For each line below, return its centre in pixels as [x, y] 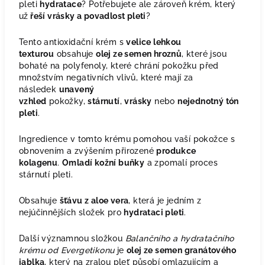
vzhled [33, 101]
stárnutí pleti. [47, 174]
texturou [37, 54]
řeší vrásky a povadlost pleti [87, 16]
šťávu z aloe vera [94, 201]
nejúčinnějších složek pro [72, 212]
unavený [77, 89]
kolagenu [38, 163]
